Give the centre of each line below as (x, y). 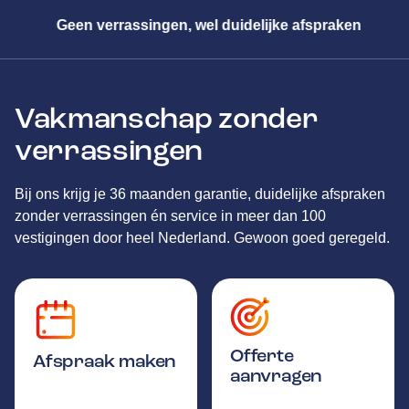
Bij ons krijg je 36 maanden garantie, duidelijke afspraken (200, 194)
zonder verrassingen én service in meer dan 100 (170, 215)
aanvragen (276, 375)
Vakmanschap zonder (167, 118)
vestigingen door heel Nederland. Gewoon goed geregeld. (202, 237)
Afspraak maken (105, 361)
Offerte (262, 355)
